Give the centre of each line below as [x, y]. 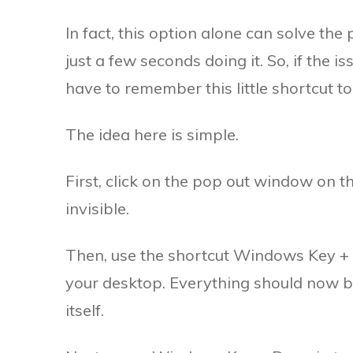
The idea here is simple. [152, 134]
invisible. [97, 208]
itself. [84, 310]
